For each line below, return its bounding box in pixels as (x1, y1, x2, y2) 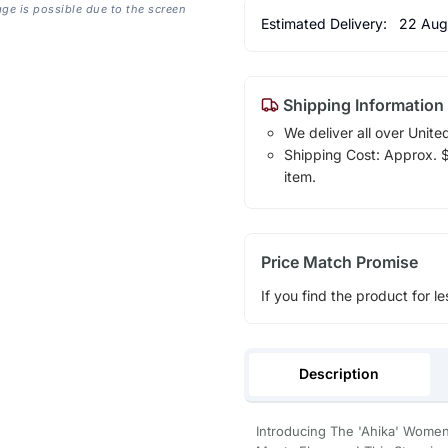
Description (299, 364, 380, 382)
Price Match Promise (260, 251, 418, 272)
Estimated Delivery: (260, 14, 391, 32)
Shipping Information (278, 94, 444, 115)
